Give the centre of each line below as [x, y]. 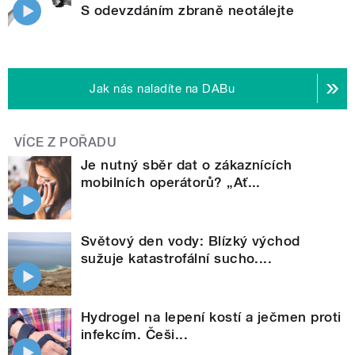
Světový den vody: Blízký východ [191, 240]
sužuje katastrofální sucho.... [177, 258]
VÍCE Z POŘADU [66, 142]
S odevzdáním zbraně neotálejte [188, 10]
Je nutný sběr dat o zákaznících [187, 164]
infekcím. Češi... [135, 334]
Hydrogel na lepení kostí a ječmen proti [211, 317]
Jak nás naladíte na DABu [162, 88]
